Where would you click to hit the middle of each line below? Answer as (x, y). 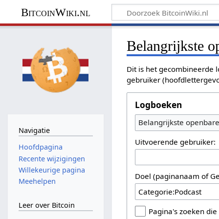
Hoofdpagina (40, 147)
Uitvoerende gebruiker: (175, 142)
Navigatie (34, 130)
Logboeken (159, 104)
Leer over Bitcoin (46, 205)
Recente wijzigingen (52, 158)
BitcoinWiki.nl (55, 12)
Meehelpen (37, 181)
